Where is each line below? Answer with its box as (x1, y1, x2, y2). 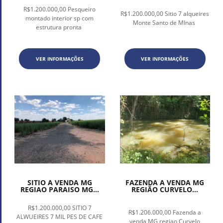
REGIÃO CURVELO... (131, 184, 199, 194)
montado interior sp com (25, 14, 94, 23)
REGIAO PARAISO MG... (20, 184, 99, 194)
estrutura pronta (36, 23, 84, 32)
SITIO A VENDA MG (27, 177, 92, 187)
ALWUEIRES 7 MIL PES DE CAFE (16, 212, 103, 221)
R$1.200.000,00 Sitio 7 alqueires (120, 9, 210, 18)
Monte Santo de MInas (133, 18, 197, 27)
